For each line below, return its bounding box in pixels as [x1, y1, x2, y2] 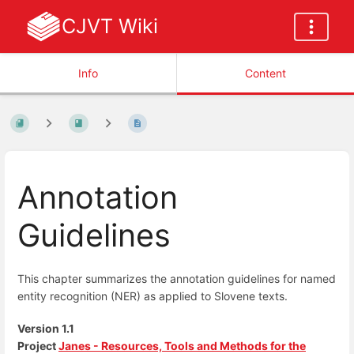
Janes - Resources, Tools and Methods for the [58, 339, 306, 352]
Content [245, 66, 286, 80]
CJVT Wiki [61, 14, 158, 38]
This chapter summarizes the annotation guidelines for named [17, 271, 336, 285]
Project [17, 339, 58, 352]
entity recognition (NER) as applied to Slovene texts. [17, 288, 288, 303]
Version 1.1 [17, 322, 74, 335]
